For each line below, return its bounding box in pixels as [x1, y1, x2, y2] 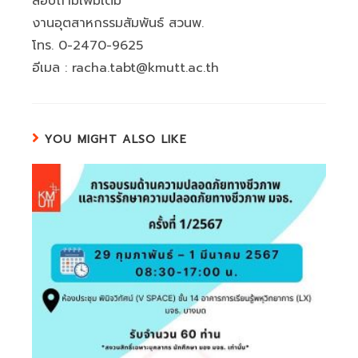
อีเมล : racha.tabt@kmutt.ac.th [32, 58, 219, 78]
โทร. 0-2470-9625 [32, 36, 143, 56]
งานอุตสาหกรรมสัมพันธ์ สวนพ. [32, 14, 204, 34]
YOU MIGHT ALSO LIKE [45, 131, 188, 149]
